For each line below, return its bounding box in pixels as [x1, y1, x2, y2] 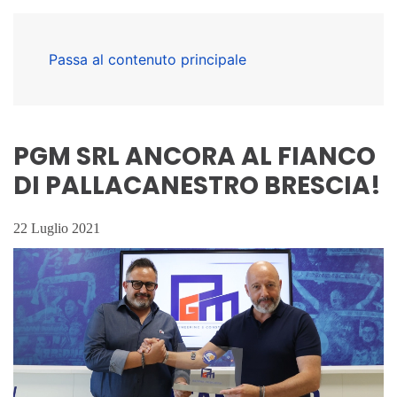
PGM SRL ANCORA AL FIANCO [13, 139, 376, 174]
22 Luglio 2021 [13, 221, 100, 236]
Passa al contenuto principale [49, 51, 246, 68]
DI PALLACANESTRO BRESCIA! [13, 168, 381, 203]
